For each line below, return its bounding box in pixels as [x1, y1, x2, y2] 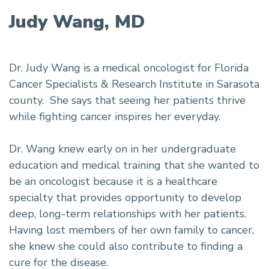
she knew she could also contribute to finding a [9, 238, 243, 253]
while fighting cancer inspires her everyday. [9, 109, 220, 124]
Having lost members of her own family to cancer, [9, 222, 254, 237]
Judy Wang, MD [9, 9, 145, 34]
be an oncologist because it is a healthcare [9, 174, 217, 189]
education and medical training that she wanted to [9, 157, 259, 172]
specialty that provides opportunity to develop [9, 190, 241, 205]
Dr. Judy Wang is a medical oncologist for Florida [9, 60, 249, 75]
